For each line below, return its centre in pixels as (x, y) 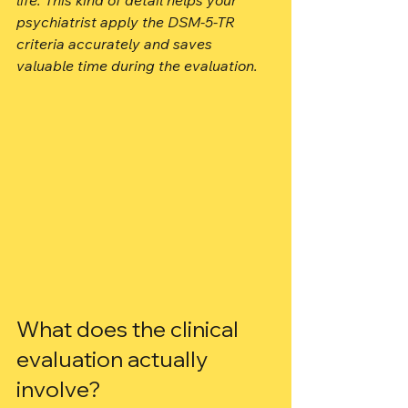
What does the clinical (130, 329)
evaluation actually (114, 359)
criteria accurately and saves (116, 44)
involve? (59, 389)
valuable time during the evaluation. (137, 66)
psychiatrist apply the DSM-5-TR (127, 22)
